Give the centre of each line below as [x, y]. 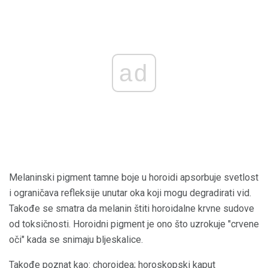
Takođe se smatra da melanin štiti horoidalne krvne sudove [132, 209]
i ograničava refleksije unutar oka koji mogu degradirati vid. [130, 193]
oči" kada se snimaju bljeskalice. [76, 240]
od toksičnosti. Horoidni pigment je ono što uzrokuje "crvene [134, 224]
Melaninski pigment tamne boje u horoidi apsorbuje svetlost [134, 178]
